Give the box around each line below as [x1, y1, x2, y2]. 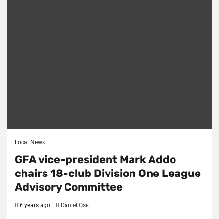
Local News [15, 138, 45, 146]
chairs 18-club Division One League [15, 166, 201, 180]
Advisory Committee [15, 180, 123, 194]
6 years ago [18, 201, 50, 209]
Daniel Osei [61, 201, 90, 209]
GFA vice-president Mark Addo [15, 153, 176, 166]
